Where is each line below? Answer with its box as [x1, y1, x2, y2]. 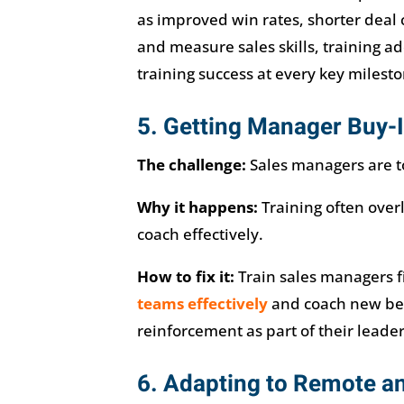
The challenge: [136, 153, 246, 175]
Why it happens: [136, 196, 258, 217]
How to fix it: [136, 265, 234, 287]
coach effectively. [136, 223, 263, 244]
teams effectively [136, 292, 268, 314]
